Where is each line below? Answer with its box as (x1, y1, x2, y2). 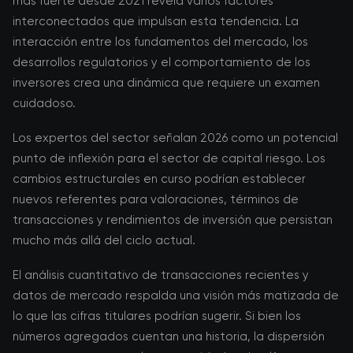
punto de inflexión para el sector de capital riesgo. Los (13, 151, 325, 165)
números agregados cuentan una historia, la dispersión (13, 329, 325, 344)
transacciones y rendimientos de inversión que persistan (13, 213, 333, 227)
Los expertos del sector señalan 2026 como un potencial (13, 131, 338, 145)
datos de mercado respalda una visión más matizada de (13, 288, 339, 303)
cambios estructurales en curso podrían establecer (13, 172, 306, 186)
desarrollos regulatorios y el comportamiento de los (13, 55, 310, 69)
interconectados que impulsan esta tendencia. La (13, 14, 299, 28)
